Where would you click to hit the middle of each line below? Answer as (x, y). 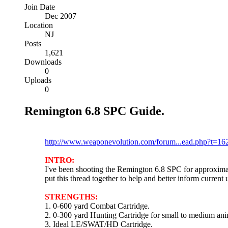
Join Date (40, 7)
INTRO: (60, 160)
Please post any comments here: (96, 132)
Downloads (43, 62)
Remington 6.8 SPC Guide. (94, 111)
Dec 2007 (61, 16)
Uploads (38, 80)
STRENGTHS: (71, 196)
